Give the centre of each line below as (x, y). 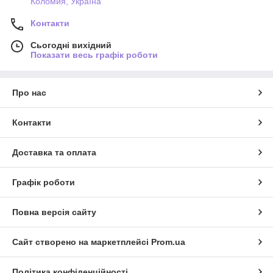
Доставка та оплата (54, 153)
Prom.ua (168, 242)
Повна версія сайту (54, 212)
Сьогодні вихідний (71, 45)
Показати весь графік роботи (94, 55)
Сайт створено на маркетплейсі (82, 242)
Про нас (29, 93)
